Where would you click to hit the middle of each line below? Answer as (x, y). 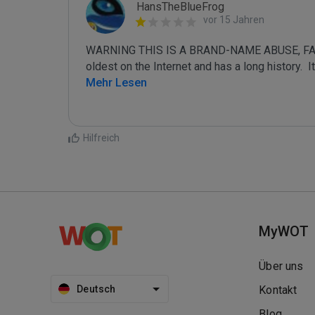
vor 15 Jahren (234, 20)
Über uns (281, 266)
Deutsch (96, 289)
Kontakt (278, 290)
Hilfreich (101, 138)
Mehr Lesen (116, 83)
